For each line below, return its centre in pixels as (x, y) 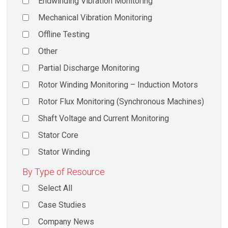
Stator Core (59, 135)
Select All (55, 188)
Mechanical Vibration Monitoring (95, 18)
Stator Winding (64, 152)
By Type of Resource (64, 172)
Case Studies (62, 205)
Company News (66, 221)
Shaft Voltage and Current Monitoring (104, 119)
